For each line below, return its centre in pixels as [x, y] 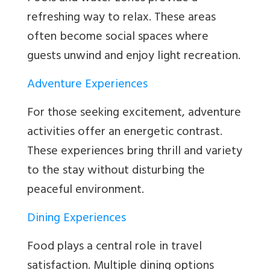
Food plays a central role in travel [115, 248]
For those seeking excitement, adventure [134, 114]
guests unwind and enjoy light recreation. [134, 57]
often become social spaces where [118, 38]
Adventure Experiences [87, 86]
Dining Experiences [77, 219]
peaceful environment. [86, 191]
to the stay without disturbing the [116, 172]
